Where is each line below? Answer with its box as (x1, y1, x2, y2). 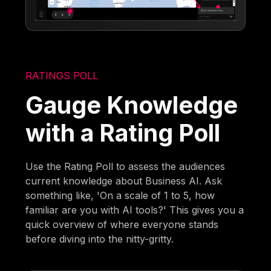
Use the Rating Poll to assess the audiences (25, 160, 226, 172)
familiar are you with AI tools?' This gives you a (25, 203, 244, 216)
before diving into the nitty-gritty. (25, 232, 174, 245)
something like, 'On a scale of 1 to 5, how (25, 189, 215, 201)
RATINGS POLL (25, 69, 99, 82)
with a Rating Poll (25, 118, 221, 147)
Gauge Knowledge (25, 90, 238, 119)
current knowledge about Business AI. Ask (25, 174, 223, 187)
